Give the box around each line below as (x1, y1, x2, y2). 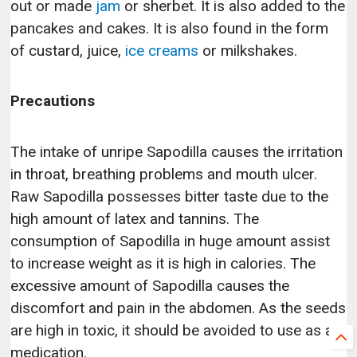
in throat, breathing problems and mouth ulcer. (10, 164, 318, 183)
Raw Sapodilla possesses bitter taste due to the (10, 186, 329, 206)
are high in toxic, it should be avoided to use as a (10, 320, 334, 339)
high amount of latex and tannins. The (10, 209, 260, 228)
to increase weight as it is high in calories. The (10, 253, 316, 273)
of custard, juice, (10, 41, 126, 61)
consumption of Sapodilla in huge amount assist (10, 231, 331, 250)
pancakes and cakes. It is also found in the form (10, 19, 329, 38)
